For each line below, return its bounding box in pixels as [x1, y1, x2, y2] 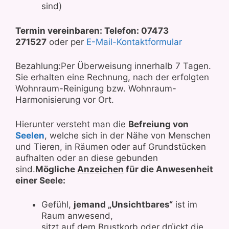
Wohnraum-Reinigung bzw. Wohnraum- [15, 83, 176, 94]
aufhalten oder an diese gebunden [15, 152, 158, 163]
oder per [47, 36, 86, 47]
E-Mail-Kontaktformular [86, 36, 182, 47]
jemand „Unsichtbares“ [74, 199, 173, 210]
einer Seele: [15, 175, 65, 186]
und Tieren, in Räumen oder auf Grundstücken [15, 141, 206, 152]
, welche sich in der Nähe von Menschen [44, 130, 211, 141]
